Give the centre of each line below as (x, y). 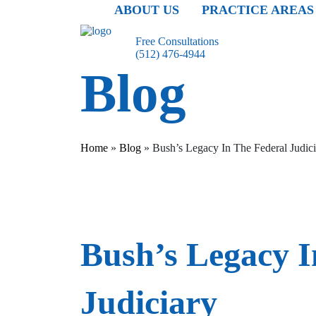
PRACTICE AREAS (258, 10)
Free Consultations (177, 41)
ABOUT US (147, 10)
